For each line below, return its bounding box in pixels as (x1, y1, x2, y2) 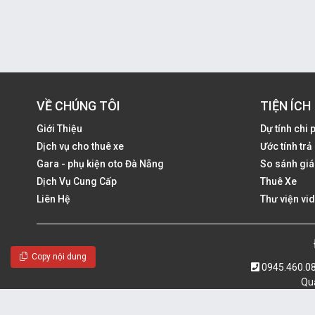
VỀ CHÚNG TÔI (37, 98, 120, 113)
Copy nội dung (27, 252, 86, 262)
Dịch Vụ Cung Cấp (37, 175, 117, 187)
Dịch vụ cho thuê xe (37, 140, 124, 152)
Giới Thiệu (37, 122, 82, 134)
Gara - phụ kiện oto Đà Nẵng (37, 157, 164, 169)
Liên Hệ (37, 193, 70, 205)
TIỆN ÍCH (259, 98, 311, 113)
